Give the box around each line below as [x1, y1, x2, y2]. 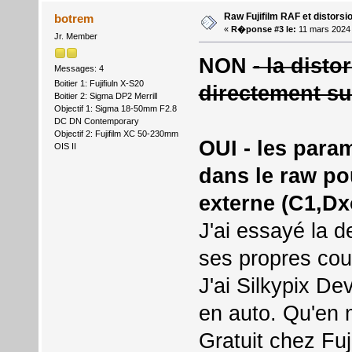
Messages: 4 [53, 63, 104, 73]
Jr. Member [53, 31, 97, 42]
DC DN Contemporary [53, 115, 139, 126]
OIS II [53, 141, 76, 151]
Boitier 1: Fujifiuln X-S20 [53, 78, 144, 88]
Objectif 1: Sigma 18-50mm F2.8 [53, 103, 177, 113]
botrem [54, 12, 94, 26]
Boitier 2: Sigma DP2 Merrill [53, 90, 157, 101]
